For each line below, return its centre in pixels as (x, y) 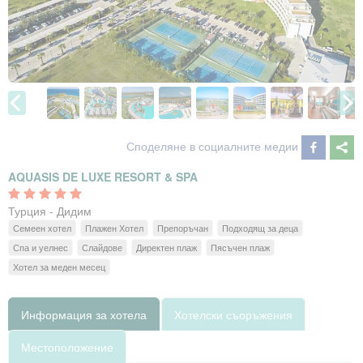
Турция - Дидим (50, 211)
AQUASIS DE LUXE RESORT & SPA (103, 177)
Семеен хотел (42, 228)
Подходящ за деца (260, 228)
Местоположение (67, 347)
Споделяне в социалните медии (212, 145)
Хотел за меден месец (59, 267)
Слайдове (102, 247)
